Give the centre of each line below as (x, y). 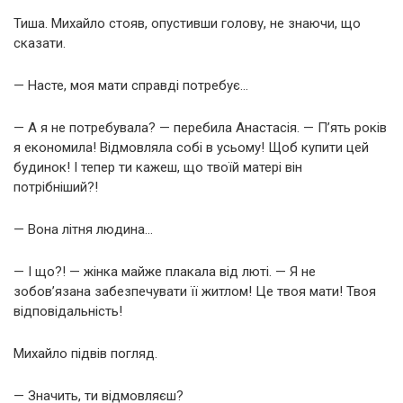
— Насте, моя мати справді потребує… (131, 86)
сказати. (40, 44)
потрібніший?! (56, 188)
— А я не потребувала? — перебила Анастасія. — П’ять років (200, 128)
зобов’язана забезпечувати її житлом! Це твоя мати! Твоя (195, 292)
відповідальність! (68, 312)
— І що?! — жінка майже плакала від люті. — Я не (165, 272)
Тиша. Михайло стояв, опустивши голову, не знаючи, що (187, 24)
